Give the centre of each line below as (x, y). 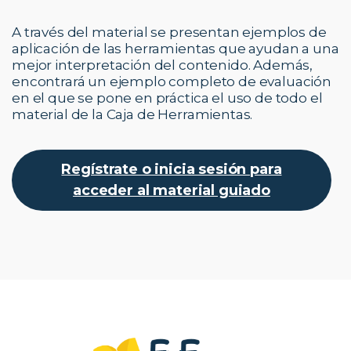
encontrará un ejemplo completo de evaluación (172, 81)
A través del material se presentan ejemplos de (169, 31)
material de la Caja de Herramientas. (132, 114)
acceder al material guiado (172, 190)
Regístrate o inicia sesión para (172, 169)
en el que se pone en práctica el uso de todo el (167, 97)
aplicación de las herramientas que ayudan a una (175, 48)
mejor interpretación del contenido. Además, (163, 64)
